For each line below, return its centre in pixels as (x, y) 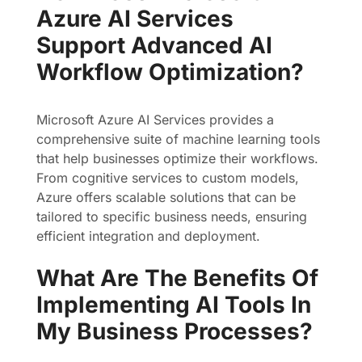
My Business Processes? (175, 331)
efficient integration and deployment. (148, 236)
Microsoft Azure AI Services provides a (155, 120)
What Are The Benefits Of (177, 278)
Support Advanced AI (154, 45)
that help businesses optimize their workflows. (177, 158)
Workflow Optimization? (170, 72)
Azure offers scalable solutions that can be (166, 197)
